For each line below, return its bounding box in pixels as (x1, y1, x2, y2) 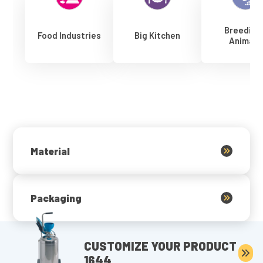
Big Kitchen (134, 30, 180, 41)
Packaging (31, 192, 82, 204)
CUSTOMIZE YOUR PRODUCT (84, 239, 237, 253)
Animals (229, 35, 262, 46)
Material (31, 145, 70, 157)
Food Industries (37, 30, 101, 41)
